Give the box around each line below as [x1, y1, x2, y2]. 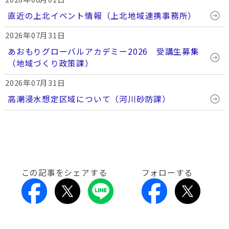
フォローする [141, 167, 193, 178]
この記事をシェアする [21, 167, 107, 178]
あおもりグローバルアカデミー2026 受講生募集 [8, 45, 199, 57]
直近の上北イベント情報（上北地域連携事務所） [8, 10, 197, 21]
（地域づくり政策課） [8, 57, 94, 69]
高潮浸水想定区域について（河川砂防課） [8, 93, 171, 105]
